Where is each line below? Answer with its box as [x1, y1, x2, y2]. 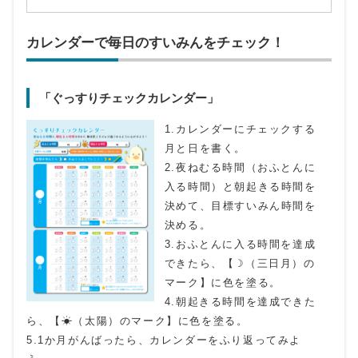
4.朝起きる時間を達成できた [164, 296, 316, 308]
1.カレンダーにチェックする [164, 123, 316, 136]
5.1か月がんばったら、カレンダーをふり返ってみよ [26, 334, 301, 347]
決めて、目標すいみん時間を [164, 200, 316, 213]
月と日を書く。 [164, 142, 246, 155]
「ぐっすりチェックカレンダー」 [39, 91, 219, 105]
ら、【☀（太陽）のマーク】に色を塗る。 [26, 315, 249, 328]
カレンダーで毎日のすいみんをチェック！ [26, 34, 284, 51]
